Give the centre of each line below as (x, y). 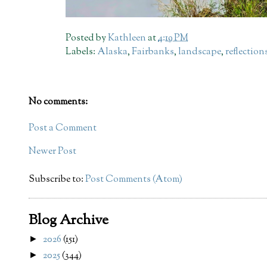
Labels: (82, 52)
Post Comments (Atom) (134, 180)
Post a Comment (63, 129)
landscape (200, 52)
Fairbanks (153, 52)
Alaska (113, 52)
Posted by (87, 38)
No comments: (58, 103)
